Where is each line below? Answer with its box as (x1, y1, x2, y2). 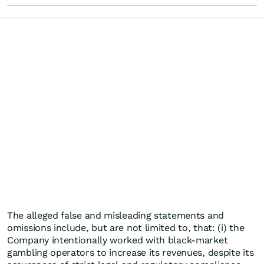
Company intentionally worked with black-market (7, 235, 228, 246)
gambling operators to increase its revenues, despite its (7, 247, 254, 259)
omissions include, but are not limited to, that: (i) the (7, 222, 245, 234)
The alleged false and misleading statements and (7, 210, 224, 222)
